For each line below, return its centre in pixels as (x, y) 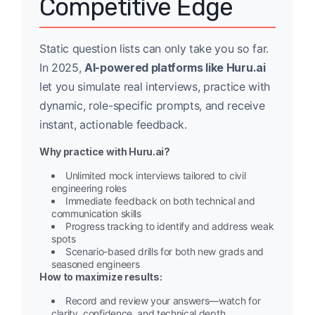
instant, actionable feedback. (113, 125)
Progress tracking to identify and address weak (170, 226)
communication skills (96, 214)
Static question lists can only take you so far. (154, 49)
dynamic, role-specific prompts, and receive (152, 106)
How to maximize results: (101, 277)
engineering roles (89, 188)
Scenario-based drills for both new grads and (165, 252)
